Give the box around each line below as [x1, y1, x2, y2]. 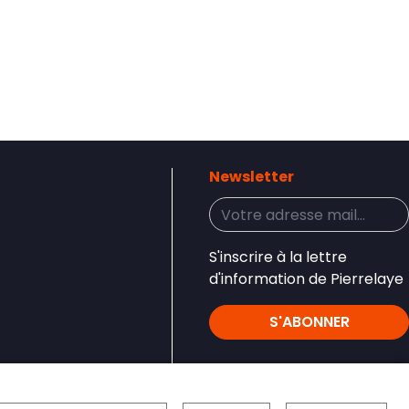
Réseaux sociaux [208, 370, 338, 391]
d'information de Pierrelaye [209, 268, 404, 289]
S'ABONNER [268, 311, 350, 332]
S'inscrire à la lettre [209, 246, 347, 267]
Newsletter [209, 166, 294, 187]
